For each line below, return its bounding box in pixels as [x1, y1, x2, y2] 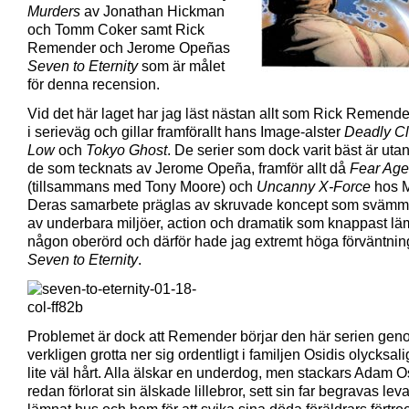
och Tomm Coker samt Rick [27, 22, 204, 37]
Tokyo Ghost [86, 142, 167, 158]
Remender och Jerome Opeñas [27, 40, 230, 56]
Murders [27, 4, 80, 19]
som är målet [138, 58, 225, 74]
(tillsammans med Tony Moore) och [27, 179, 257, 194]
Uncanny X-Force [257, 179, 371, 194]
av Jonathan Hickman [80, 4, 225, 19]
